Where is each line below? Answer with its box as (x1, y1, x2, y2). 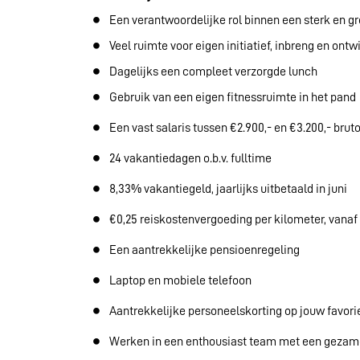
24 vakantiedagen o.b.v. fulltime (109, 152, 276, 166)
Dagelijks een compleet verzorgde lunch (109, 65, 317, 79)
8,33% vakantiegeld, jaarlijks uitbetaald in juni (109, 182, 352, 196)
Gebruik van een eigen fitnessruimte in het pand (109, 91, 356, 104)
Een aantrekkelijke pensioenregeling (109, 243, 305, 257)
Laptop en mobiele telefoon (109, 274, 259, 288)
